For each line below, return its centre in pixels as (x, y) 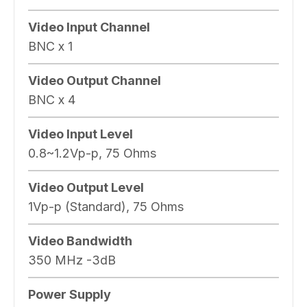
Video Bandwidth (80, 241)
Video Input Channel (89, 27)
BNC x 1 (50, 46)
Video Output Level (86, 187)
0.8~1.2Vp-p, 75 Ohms (92, 153)
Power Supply (70, 294)
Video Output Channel (95, 80)
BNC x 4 (52, 99)
